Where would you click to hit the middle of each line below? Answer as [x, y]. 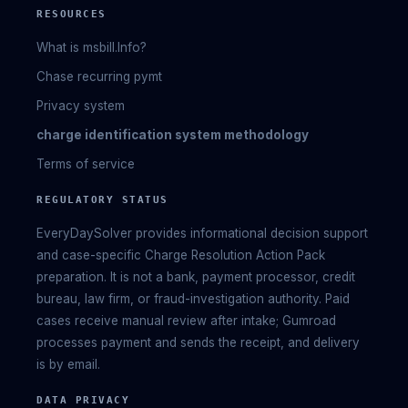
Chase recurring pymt [99, 76]
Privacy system [81, 105]
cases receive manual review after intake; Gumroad [186, 320]
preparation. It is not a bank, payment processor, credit [196, 276]
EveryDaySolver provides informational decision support [202, 233]
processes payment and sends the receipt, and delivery [198, 342]
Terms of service [86, 163]
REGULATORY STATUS [102, 199]
